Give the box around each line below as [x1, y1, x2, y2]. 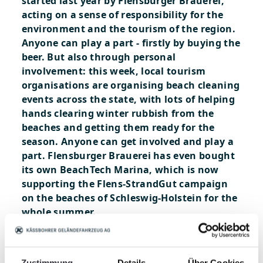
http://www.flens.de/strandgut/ [21, 248, 179, 261]
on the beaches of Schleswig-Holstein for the [21, 191, 238, 204]
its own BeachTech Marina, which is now [21, 163, 219, 176]
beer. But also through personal [21, 50, 176, 63]
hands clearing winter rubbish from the [21, 107, 214, 120]
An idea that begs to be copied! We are [21, 220, 207, 232]
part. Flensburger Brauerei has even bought [21, 149, 235, 162]
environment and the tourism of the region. [21, 22, 235, 35]
